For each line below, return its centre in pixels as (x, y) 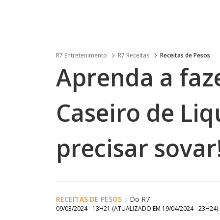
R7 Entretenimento (82, 55)
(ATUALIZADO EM (137, 208)
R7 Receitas (134, 55)
